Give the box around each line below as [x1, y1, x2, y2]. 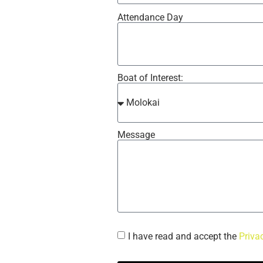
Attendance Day [117, 11, 183, 23]
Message [117, 129, 155, 140]
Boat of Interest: [117, 72, 183, 83]
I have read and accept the [128, 230, 239, 242]
